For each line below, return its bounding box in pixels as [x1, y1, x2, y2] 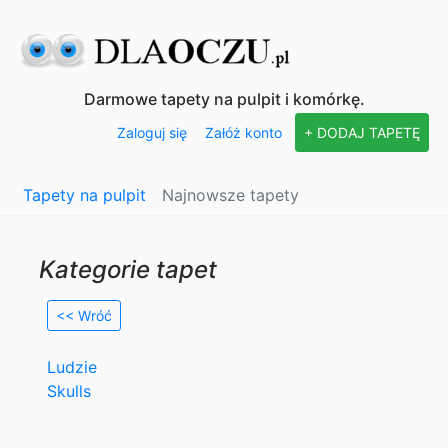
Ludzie [47, 357, 97, 377]
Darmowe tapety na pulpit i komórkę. [83, 89, 365, 109]
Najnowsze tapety [162, 185, 299, 205]
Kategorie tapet [39, 255, 217, 284]
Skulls [47, 381, 91, 401]
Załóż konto [205, 124, 282, 141]
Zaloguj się [117, 124, 187, 141]
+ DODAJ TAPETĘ [304, 124, 420, 141]
